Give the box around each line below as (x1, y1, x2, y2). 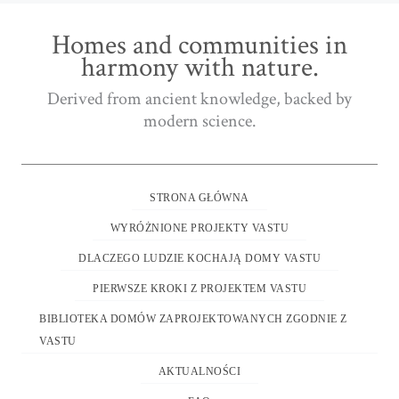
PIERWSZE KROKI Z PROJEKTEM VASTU (93, 281, 306, 295)
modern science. (142, 109, 256, 133)
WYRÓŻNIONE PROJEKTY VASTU (110, 221, 289, 234)
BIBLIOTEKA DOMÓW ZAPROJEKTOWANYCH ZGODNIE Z (39, 312, 347, 325)
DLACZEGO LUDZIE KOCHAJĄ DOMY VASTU (78, 251, 321, 265)
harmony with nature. (80, 49, 319, 85)
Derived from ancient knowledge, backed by (47, 86, 352, 110)
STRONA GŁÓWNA (150, 191, 249, 204)
